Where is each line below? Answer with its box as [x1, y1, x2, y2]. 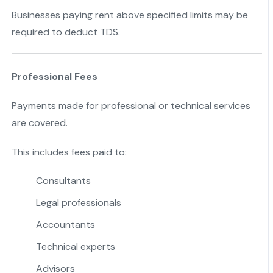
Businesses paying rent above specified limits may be [11, 8, 248, 21]
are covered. [11, 116, 68, 129]
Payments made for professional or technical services [11, 99, 250, 112]
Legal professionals [35, 196, 121, 209]
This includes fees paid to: [11, 145, 127, 158]
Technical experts [35, 239, 115, 253]
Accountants [35, 218, 95, 231]
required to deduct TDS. [11, 25, 120, 38]
